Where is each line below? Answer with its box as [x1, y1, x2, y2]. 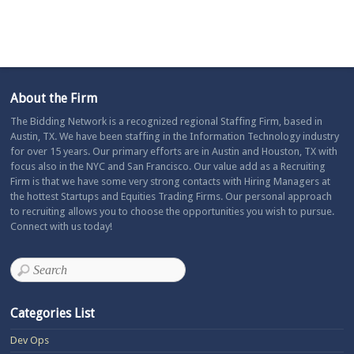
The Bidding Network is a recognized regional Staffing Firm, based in [10, 115, 323, 127]
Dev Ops [10, 333, 50, 346]
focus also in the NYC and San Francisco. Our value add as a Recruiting [10, 160, 326, 172]
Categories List [10, 305, 96, 321]
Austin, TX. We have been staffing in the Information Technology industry [10, 130, 340, 142]
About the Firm [10, 90, 98, 106]
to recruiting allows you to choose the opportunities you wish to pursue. [10, 205, 335, 217]
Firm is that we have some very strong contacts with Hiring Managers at [10, 175, 331, 187]
